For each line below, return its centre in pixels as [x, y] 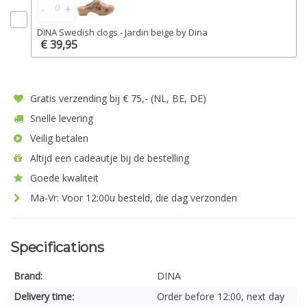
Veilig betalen [58, 138]
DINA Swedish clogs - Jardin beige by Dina [122, 32]
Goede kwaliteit [63, 178]
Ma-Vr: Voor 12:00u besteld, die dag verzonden [132, 198]
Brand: [28, 276]
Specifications [57, 247]
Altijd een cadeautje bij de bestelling [108, 158]
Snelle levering [60, 118]
